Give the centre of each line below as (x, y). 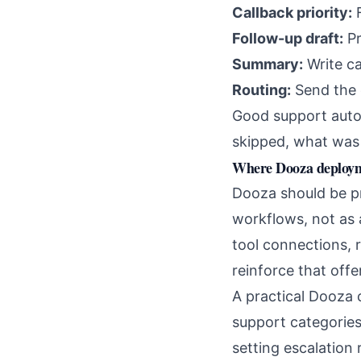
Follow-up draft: (288, 39)
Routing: (261, 90)
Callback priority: (292, 13)
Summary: (268, 64)
